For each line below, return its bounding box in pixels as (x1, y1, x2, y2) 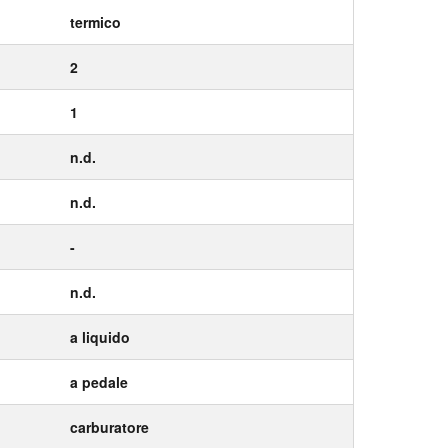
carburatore (70, 417, 149, 438)
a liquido (70, 327, 130, 348)
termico (70, 12, 121, 33)
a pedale (70, 372, 128, 393)
